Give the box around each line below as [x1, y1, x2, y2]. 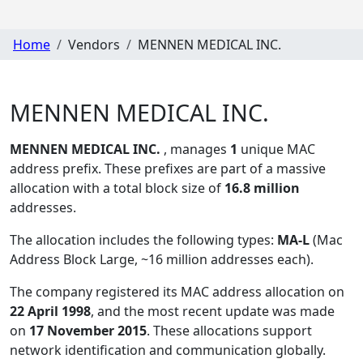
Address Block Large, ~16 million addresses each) [10, 250, 310, 269]
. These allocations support [147, 322, 312, 340]
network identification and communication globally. [10, 341, 326, 360]
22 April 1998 [10, 302, 91, 321]
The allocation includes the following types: [10, 231, 277, 250]
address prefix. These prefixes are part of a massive [10, 160, 326, 178]
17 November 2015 [29, 322, 147, 340]
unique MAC [237, 140, 315, 159]
